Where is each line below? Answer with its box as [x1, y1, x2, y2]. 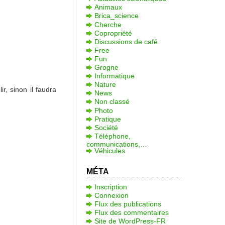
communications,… [86, 140, 147, 146]
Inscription [94, 182, 127, 191]
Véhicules [94, 146, 125, 155]
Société [94, 123, 118, 132]
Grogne [94, 63, 119, 72]
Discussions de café [94, 37, 158, 46]
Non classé [94, 97, 130, 106]
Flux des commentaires [94, 208, 169, 217]
